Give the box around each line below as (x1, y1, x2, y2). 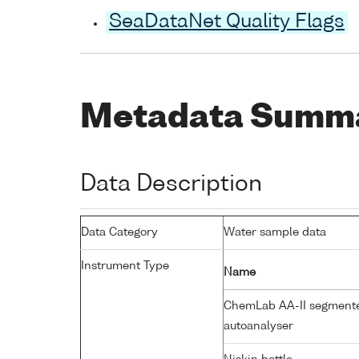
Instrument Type (81, 260, 169, 272)
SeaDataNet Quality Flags (109, 13, 345, 33)
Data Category (81, 226, 158, 238)
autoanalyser (224, 320, 296, 332)
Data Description (80, 172, 262, 196)
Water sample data (224, 226, 326, 238)
